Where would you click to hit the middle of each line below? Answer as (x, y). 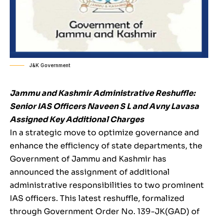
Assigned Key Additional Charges (77, 120)
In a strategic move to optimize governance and (104, 133)
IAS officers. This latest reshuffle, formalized (97, 199)
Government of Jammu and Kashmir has (88, 159)
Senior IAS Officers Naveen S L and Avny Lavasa (104, 107)
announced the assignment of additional (90, 172)
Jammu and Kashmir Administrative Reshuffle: (102, 93)
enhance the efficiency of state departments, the (106, 146)
